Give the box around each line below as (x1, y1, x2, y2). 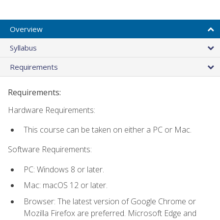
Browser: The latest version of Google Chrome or (24, 195, 196, 207)
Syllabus (10, 42, 37, 53)
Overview (10, 24, 43, 34)
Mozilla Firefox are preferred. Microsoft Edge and (24, 207, 196, 219)
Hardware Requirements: (8, 104, 95, 115)
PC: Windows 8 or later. (24, 164, 104, 175)
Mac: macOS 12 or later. (24, 180, 108, 191)
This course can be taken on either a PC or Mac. (24, 124, 192, 135)
